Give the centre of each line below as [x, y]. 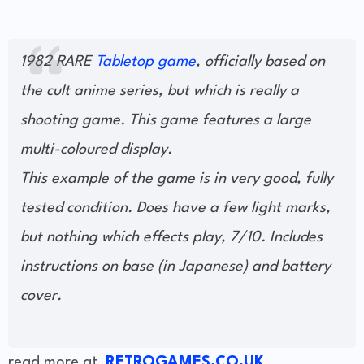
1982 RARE [58, 62]
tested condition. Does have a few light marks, [175, 208]
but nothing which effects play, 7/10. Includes [171, 238]
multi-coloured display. [96, 150]
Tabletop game [146, 62]
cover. [41, 296]
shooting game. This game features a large [166, 121]
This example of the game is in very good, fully [177, 179]
